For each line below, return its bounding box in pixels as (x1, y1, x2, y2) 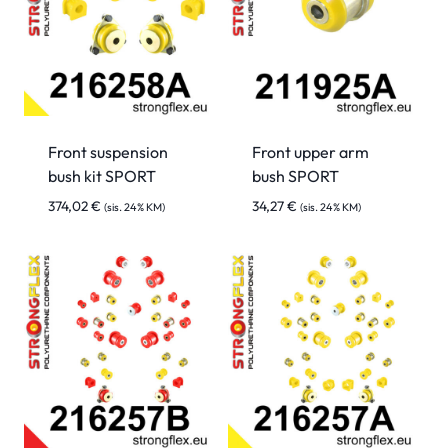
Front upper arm (252, 141, 369, 162)
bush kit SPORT (48, 165, 156, 186)
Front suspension (48, 141, 168, 162)
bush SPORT (252, 165, 339, 186)
